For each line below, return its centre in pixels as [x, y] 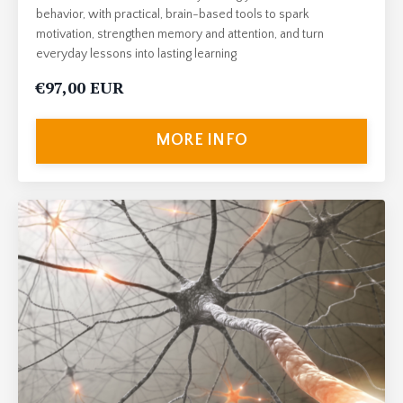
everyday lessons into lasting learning [136, 54]
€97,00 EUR [80, 87]
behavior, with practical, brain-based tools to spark [172, 14]
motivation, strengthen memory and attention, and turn [180, 34]
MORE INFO [201, 141]
